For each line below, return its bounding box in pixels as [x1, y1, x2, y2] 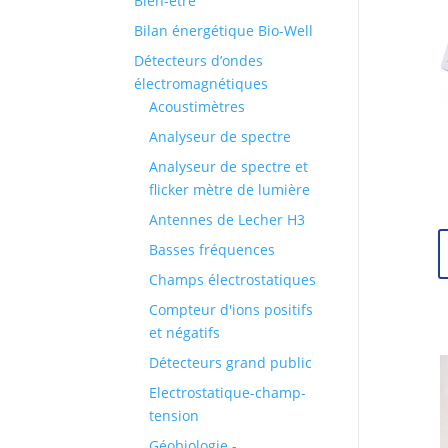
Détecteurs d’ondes [134, 51, 264, 71]
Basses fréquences [149, 240, 276, 260]
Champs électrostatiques [149, 270, 317, 290]
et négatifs [149, 323, 221, 343]
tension [149, 406, 200, 426]
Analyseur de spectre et [149, 157, 309, 177]
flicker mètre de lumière [149, 180, 311, 200]
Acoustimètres [149, 97, 246, 117]
